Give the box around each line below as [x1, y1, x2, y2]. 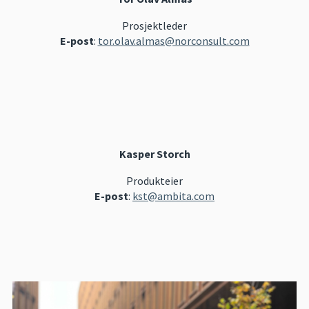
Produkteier [126, 173, 183, 188]
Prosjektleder [122, 18, 187, 32]
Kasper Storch [119, 146, 190, 161]
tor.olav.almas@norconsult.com [97, 33, 250, 48]
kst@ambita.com [132, 188, 215, 203]
